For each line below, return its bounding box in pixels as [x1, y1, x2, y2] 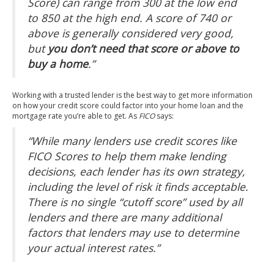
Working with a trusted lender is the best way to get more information [12, 90, 253, 100]
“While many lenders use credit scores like [28, 133, 237, 148]
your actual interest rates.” [28, 240, 160, 255]
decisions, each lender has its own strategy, [28, 164, 245, 179]
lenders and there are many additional [28, 210, 221, 224]
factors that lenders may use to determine [28, 225, 239, 240]
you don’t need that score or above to [48, 41, 239, 56]
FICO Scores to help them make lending [28, 149, 226, 163]
